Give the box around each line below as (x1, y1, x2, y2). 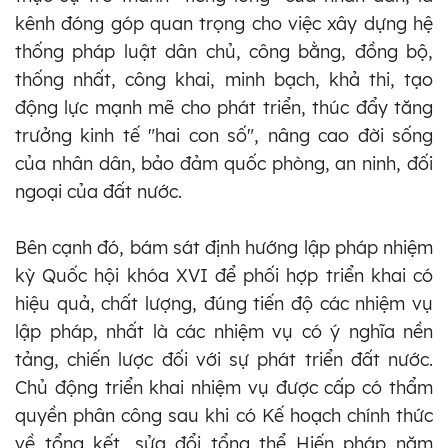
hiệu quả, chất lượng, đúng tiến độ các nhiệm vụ (15, 292, 433, 316)
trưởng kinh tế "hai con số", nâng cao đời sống (15, 124, 433, 148)
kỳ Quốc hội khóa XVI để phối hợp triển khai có (15, 264, 433, 288)
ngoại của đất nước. (15, 180, 187, 204)
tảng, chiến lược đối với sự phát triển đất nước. (15, 348, 433, 372)
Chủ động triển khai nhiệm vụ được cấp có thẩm (15, 376, 433, 400)
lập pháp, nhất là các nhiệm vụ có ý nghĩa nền (15, 320, 433, 344)
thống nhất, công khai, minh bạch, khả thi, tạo (15, 68, 433, 92)
